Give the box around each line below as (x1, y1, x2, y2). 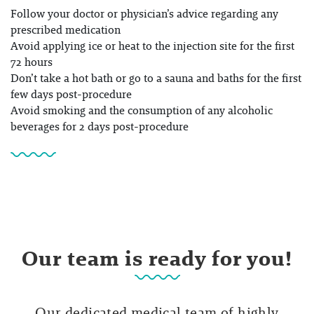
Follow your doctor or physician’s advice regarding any (11, 6, 278, 22)
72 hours (11, 54, 53, 71)
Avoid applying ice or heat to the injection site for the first (11, 38, 294, 55)
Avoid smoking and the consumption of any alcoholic (11, 102, 273, 119)
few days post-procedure (11, 86, 132, 103)
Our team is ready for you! (21, 243, 293, 274)
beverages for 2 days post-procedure (11, 118, 189, 135)
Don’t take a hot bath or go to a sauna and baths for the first (11, 70, 301, 87)
